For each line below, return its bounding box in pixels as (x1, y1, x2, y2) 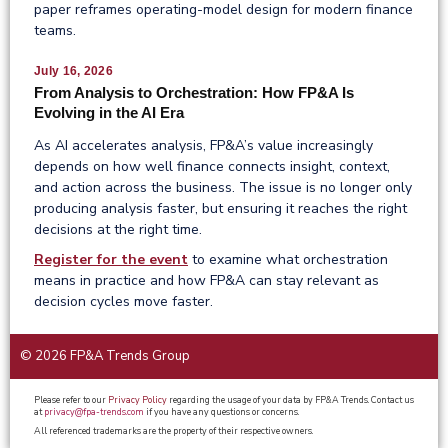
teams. (34, 20, 76, 40)
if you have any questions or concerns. (144, 405, 299, 418)
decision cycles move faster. (34, 291, 213, 311)
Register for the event (34, 249, 188, 269)
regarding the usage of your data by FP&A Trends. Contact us (167, 393, 414, 406)
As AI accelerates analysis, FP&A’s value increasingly (34, 135, 373, 155)
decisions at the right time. (34, 219, 202, 239)
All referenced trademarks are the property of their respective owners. (34, 424, 313, 437)
